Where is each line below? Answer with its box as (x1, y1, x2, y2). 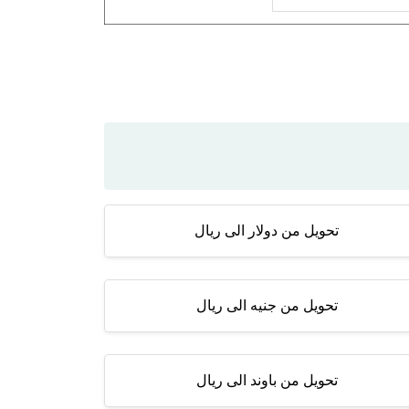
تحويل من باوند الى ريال (195, 372, 338, 388)
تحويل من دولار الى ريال (194, 223, 339, 238)
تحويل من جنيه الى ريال (195, 298, 338, 313)
